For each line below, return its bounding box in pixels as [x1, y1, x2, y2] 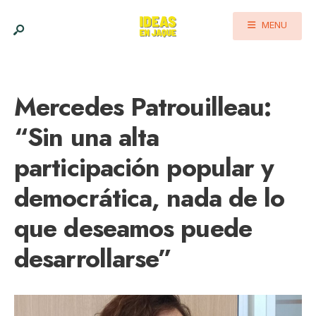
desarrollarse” [14, 241, 172, 276]
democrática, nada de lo [14, 180, 285, 216]
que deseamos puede [14, 210, 252, 246]
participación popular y [14, 150, 274, 186]
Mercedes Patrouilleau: [14, 89, 272, 125]
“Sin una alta [14, 119, 159, 155]
